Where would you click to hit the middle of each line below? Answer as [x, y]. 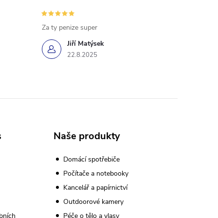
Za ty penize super [69, 28]
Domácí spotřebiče [91, 160]
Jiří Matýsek [85, 44]
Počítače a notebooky [96, 174]
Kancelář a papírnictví [95, 188]
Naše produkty [87, 136]
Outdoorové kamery [93, 202]
